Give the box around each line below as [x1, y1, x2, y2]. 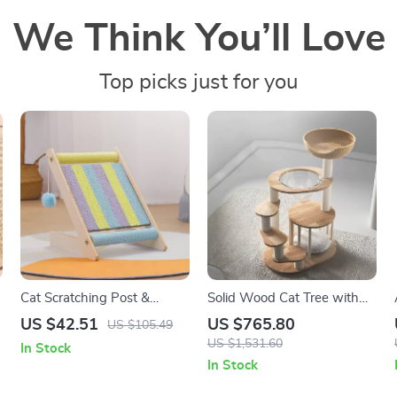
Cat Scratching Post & [20, 291, 151, 305]
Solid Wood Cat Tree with [206, 291, 359, 305]
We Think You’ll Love [12, 19, 385, 58]
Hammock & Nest [206, 310, 311, 324]
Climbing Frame [20, 310, 114, 324]
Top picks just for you [99, 72, 298, 93]
